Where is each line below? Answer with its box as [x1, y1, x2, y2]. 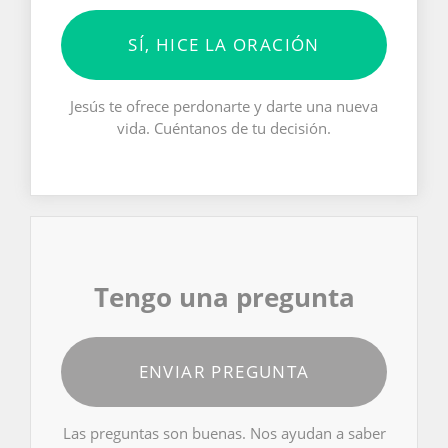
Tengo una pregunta [93, 279, 355, 316]
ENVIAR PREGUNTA [138, 360, 310, 384]
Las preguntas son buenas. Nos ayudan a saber [62, 423, 386, 444]
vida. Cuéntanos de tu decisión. [117, 117, 331, 138]
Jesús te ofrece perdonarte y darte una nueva [70, 95, 378, 116]
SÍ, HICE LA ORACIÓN [128, 32, 320, 56]
